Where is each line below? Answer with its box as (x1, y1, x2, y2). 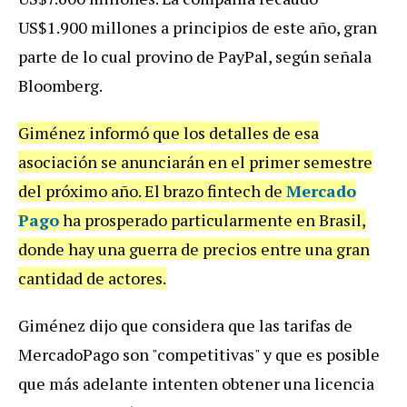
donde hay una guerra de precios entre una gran (18, 237, 370, 260)
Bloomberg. (18, 74, 103, 96)
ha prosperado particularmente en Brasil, (59, 208, 366, 231)
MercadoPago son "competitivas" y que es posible (18, 342, 380, 365)
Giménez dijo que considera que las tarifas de (18, 313, 352, 336)
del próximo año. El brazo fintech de (18, 179, 286, 202)
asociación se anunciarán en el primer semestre (18, 150, 372, 173)
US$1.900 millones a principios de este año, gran (18, 15, 377, 38)
